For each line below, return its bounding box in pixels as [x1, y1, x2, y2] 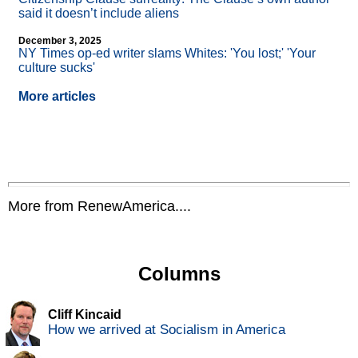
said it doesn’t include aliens [18, 6, 179, 21]
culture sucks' [18, 61, 95, 75]
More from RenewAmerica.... [8, 198, 191, 215]
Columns [137, 263, 221, 285]
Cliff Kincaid [48, 308, 121, 322]
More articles [18, 89, 96, 104]
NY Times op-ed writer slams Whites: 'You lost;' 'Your [18, 46, 316, 61]
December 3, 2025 [18, 35, 101, 47]
